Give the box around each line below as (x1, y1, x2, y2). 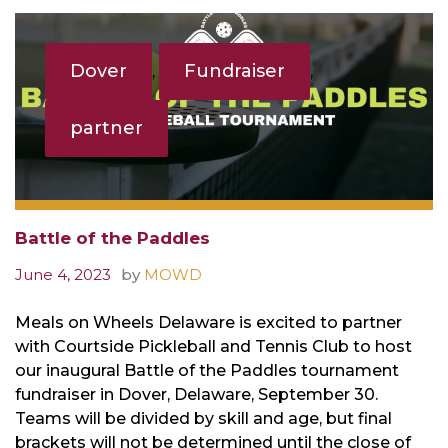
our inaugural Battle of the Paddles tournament (15, 360, 399, 380)
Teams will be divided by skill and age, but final (15, 408, 392, 428)
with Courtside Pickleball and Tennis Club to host (15, 336, 412, 356)
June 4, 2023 (15, 264, 111, 284)
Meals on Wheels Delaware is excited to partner (15, 312, 402, 332)
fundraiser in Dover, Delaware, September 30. (15, 384, 378, 404)
